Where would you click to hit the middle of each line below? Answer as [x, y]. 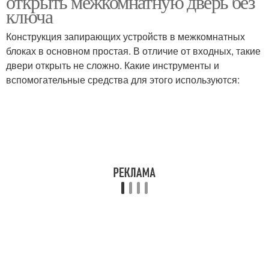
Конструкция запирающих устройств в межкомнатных [125, 36]
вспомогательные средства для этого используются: [123, 80]
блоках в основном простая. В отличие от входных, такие [133, 51]
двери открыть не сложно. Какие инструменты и [113, 65]
